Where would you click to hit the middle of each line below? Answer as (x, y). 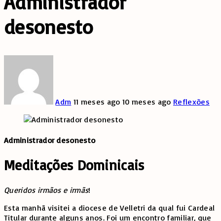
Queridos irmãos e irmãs (46, 190)
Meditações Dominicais (74, 165)
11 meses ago (98, 102)
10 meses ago (147, 102)
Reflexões (191, 102)
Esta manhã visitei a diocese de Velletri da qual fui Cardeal (110, 208)
